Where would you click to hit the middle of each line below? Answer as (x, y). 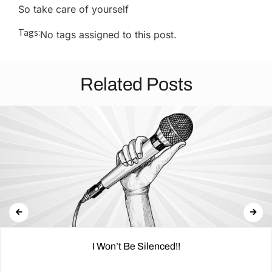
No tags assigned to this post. (108, 35)
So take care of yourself (73, 9)
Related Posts (136, 84)
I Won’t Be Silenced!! (136, 246)
